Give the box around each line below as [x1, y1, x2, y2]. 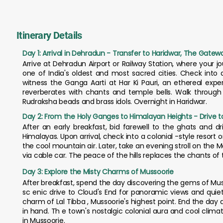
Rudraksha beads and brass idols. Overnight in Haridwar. [22, 97, 207, 107]
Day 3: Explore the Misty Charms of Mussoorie [22, 167, 174, 177]
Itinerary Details [16, 29, 82, 41]
